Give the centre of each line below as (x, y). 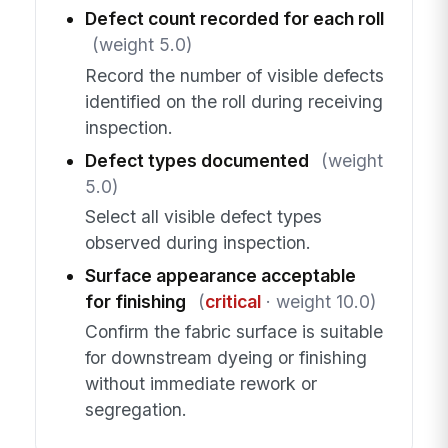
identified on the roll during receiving (233, 101)
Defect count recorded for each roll (234, 19)
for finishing (135, 302)
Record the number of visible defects (234, 75)
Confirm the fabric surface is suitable (233, 332)
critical (232, 302)
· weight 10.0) (318, 302)
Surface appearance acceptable (220, 276)
